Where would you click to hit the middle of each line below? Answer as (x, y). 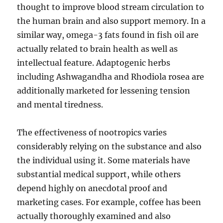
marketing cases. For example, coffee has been (109, 202)
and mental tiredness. (60, 105)
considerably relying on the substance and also (110, 146)
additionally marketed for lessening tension (104, 91)
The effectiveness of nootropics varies (92, 132)
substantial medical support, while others (99, 174)
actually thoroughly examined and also (94, 216)
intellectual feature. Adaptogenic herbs (94, 63)
